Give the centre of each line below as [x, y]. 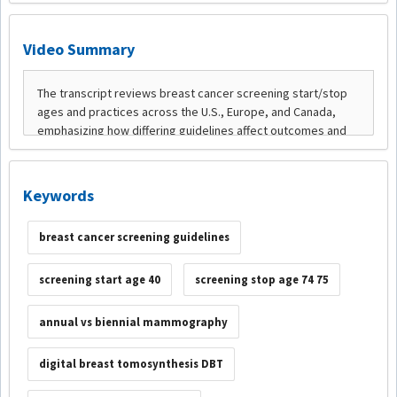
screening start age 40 [99, 279]
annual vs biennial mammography [133, 322]
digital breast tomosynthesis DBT [131, 364]
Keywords [58, 195]
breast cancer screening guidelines [134, 237]
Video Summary [79, 49]
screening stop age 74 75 [261, 279]
